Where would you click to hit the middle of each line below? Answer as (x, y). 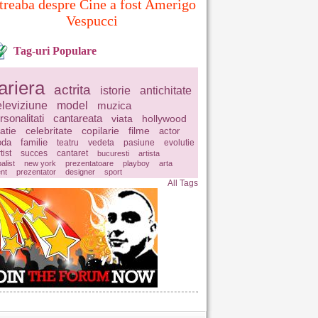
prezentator (36, 172)
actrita (72, 90)
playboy (136, 163)
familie (34, 142)
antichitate (166, 91)
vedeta (101, 143)
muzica (114, 105)
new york (40, 163)
